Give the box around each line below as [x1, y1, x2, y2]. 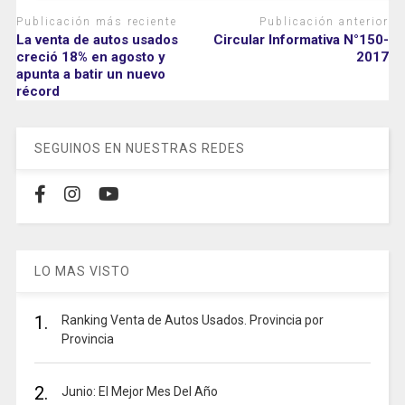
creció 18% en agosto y [15, 49, 165, 66]
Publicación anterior [259, 14, 390, 28]
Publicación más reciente [15, 14, 177, 28]
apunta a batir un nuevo [15, 66, 165, 83]
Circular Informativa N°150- [213, 32, 390, 49]
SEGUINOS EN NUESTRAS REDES [33, 141, 245, 156]
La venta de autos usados [15, 32, 178, 49]
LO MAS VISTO [33, 264, 130, 279]
